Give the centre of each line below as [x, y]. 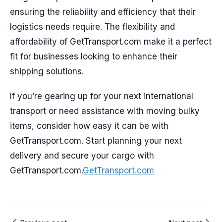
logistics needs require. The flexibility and [92, 27]
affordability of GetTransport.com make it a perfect [111, 42]
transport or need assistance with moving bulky [105, 111]
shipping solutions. [47, 71]
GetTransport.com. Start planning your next [96, 141]
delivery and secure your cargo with [82, 156]
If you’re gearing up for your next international [102, 96]
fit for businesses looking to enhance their [94, 56]
